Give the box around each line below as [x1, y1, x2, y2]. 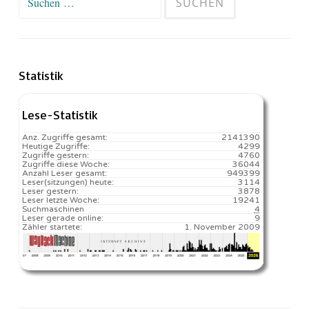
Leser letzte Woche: [22, 195, 99, 205]
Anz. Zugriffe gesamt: [22, 132, 108, 142]
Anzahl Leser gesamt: [22, 168, 107, 178]
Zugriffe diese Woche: [22, 159, 110, 169]
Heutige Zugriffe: [22, 141, 90, 151]
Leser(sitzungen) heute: [22, 177, 114, 187]
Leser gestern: [22, 186, 79, 196]
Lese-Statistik [22, 106, 98, 122]
